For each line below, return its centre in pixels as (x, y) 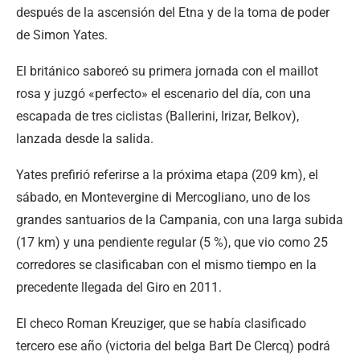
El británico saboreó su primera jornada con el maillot (167, 71)
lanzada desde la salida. (85, 138)
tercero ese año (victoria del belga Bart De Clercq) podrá (173, 346)
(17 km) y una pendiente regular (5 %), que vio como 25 (172, 242)
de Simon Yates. (62, 35)
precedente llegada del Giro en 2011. (119, 287)
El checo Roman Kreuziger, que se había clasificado (161, 323)
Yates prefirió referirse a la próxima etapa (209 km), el (167, 174)
